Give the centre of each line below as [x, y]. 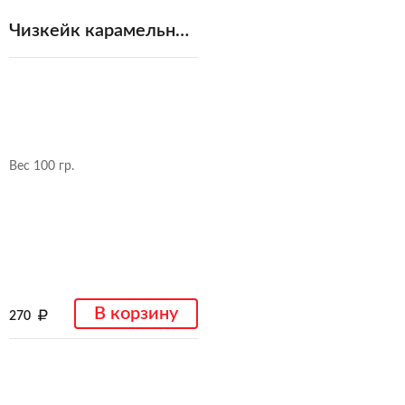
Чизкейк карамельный [182, 31]
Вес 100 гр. [42, 167]
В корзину [136, 314]
